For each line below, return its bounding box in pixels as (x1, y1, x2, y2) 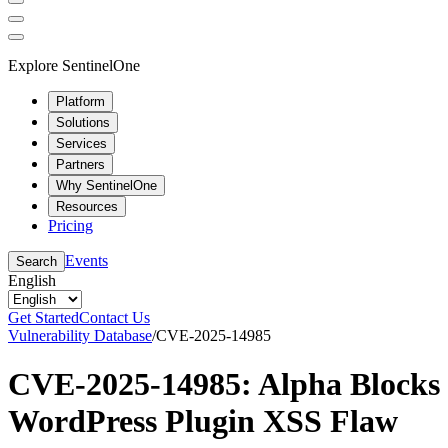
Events (65, 251, 108, 269)
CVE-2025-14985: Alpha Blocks (8, 365, 440, 402)
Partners (56, 156, 105, 172)
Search (16, 253, 57, 269)
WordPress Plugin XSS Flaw (8, 402, 398, 439)
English (8, 271, 56, 289)
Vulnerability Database (8, 326, 152, 344)
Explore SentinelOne (8, 56, 140, 74)
